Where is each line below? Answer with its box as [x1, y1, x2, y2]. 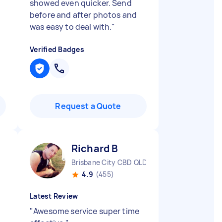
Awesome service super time [33, 206, 140, 217]
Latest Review [30, 191, 78, 201]
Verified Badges [30, 45, 84, 54]
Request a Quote [55, 101, 121, 111]
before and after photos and [30, 9, 137, 20]
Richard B [71, 142, 118, 155]
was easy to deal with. [30, 21, 112, 32]
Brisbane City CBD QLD [71, 158, 148, 167]
